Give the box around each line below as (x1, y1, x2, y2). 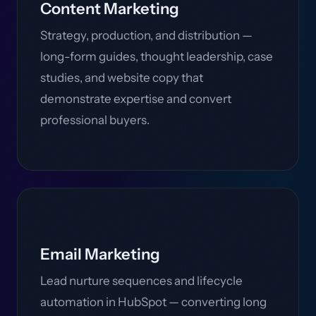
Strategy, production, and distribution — (40, 28, 253, 42)
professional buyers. (40, 113, 150, 127)
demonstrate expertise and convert (40, 92, 231, 106)
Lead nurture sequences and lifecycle (40, 274, 243, 288)
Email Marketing (40, 245, 160, 264)
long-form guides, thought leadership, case (40, 49, 273, 63)
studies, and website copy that (40, 71, 203, 85)
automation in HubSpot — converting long (40, 295, 267, 309)
